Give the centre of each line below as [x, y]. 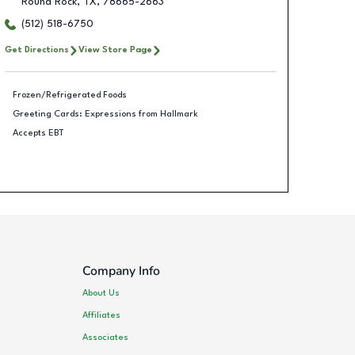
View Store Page [115, 50]
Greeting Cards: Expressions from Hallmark [105, 114]
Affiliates [102, 315]
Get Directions [36, 50]
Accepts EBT [38, 133]
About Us [101, 293]
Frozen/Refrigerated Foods [70, 95]
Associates [106, 337]
